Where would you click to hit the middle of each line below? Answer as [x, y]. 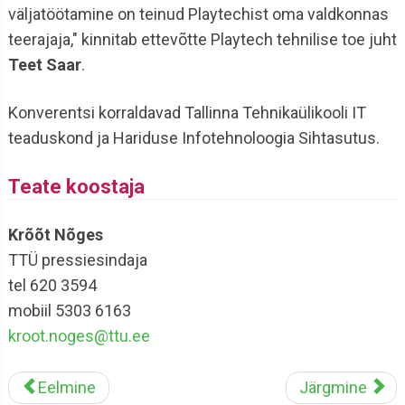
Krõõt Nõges [55, 234]
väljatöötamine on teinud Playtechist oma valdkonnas [198, 14]
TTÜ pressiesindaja [77, 259]
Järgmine [334, 387]
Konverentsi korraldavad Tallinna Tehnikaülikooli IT [187, 112]
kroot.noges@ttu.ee [79, 335]
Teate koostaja [76, 186]
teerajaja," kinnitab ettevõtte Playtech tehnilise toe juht [202, 39]
